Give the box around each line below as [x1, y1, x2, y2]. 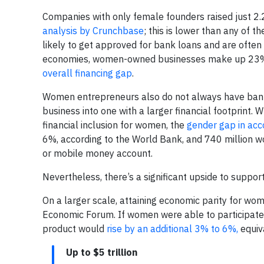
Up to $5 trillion [66, 246, 137, 259]
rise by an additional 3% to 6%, [107, 223, 238, 235]
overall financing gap [42, 67, 132, 80]
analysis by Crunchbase [42, 25, 144, 37]
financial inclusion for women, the [42, 119, 187, 131]
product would [42, 223, 107, 235]
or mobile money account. [42, 147, 153, 160]
